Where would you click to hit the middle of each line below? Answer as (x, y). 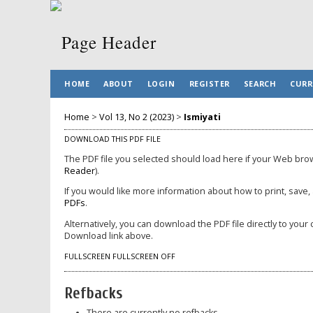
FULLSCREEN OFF (144, 257)
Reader (80, 170)
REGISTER (209, 83)
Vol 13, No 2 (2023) (137, 117)
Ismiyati (202, 117)
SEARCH (260, 83)
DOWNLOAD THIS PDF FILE (112, 139)
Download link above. (109, 235)
